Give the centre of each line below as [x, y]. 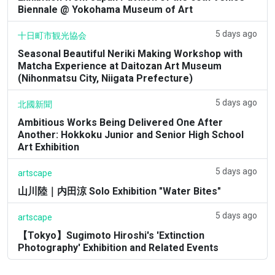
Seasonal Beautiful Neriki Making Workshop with [130, 53]
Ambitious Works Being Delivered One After [120, 122]
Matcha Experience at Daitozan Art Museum [120, 66]
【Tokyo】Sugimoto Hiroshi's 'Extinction [111, 235]
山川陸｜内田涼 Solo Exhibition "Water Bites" [119, 191]
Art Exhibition [48, 147]
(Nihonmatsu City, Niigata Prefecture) [105, 78]
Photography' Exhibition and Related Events [118, 247]
